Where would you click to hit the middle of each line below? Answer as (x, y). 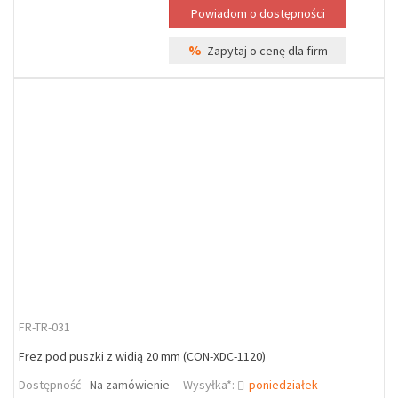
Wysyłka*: (210, 385)
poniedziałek (283, 385)
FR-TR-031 (44, 327)
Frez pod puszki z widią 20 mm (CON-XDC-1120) (142, 356)
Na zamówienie (130, 385)
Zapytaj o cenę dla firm (264, 51)
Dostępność (50, 385)
